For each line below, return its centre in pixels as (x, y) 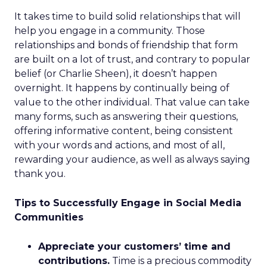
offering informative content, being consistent (124, 131)
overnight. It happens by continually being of (122, 88)
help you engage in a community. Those (110, 31)
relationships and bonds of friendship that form (126, 45)
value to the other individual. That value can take (132, 102)
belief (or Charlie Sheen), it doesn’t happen (116, 74)
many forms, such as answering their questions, (126, 117)
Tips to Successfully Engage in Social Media (128, 203)
